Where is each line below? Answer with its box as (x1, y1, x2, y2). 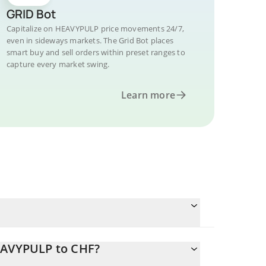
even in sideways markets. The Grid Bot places (7, 35, 173, 46)
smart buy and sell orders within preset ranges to (7, 47, 185, 58)
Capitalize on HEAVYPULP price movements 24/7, (7, 23, 185, 34)
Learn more (121, 88, 175, 102)
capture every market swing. (7, 59, 110, 69)
